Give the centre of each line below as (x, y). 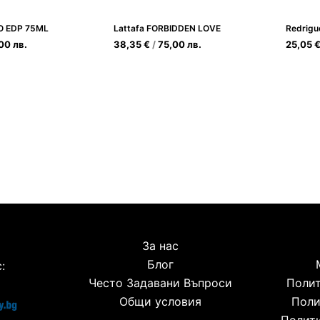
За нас (160, 246)
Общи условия (160, 301)
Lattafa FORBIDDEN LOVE (167, 28)
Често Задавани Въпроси (160, 283)
